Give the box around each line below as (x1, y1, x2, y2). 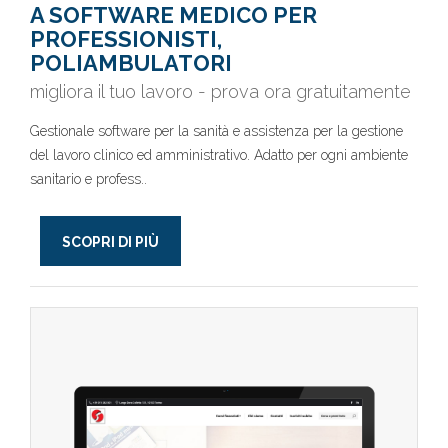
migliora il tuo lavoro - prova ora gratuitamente (30, 81, 411, 102)
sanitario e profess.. (30, 171, 147, 187)
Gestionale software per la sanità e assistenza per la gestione (30, 123, 403, 139)
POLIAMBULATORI (30, 50, 232, 76)
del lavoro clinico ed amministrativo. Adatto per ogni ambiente (30, 147, 408, 163)
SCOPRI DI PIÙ (62, 234, 159, 250)
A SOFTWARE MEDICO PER (30, 2, 317, 28)
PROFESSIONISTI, (30, 26, 222, 52)
